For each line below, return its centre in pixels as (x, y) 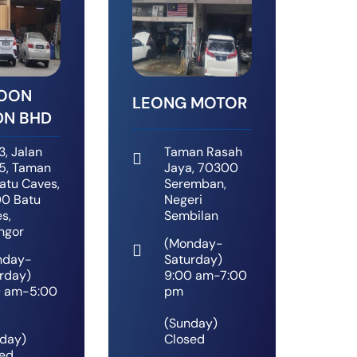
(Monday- (194, 244)
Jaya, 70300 (201, 168)
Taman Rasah (203, 152)
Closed (184, 339)
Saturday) (193, 260)
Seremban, (195, 184)
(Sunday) (191, 324)
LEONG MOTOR (190, 103)
